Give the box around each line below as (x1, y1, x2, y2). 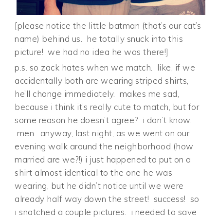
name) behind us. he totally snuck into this (15, 33, 183, 44)
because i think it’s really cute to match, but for (15, 101, 200, 112)
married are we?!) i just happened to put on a (15, 154, 191, 164)
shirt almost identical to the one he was (15, 167, 173, 178)
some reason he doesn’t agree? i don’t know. (15, 114, 192, 125)
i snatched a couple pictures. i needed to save (15, 206, 197, 217)
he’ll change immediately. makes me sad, (15, 88, 180, 99)
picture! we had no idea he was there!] (15, 46, 169, 57)
